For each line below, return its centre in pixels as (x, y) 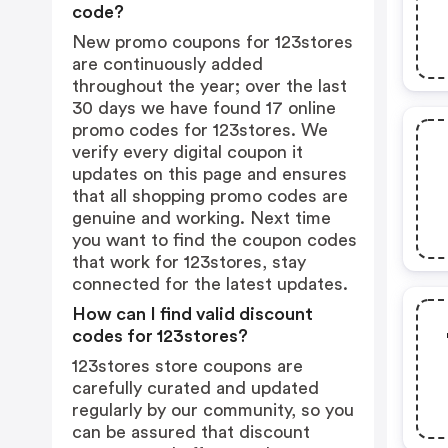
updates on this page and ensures (209, 174)
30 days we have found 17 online (204, 108)
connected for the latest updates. (210, 284)
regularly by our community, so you (213, 410)
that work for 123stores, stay (189, 262)
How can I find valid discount (192, 314)
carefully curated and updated (195, 388)
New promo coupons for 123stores (212, 42)
